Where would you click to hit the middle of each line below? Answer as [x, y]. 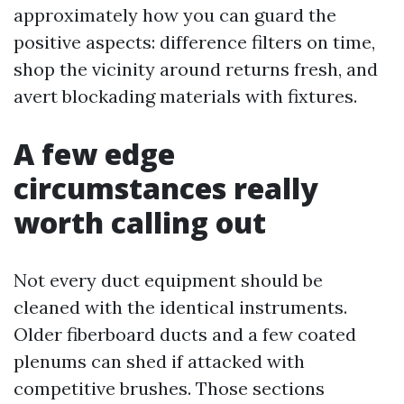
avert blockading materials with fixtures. [185, 96]
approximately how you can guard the [175, 15]
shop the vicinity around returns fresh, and [196, 69]
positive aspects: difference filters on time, [194, 42]
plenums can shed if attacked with [159, 361]
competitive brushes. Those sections [169, 388]
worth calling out [140, 222]
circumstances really [166, 188]
